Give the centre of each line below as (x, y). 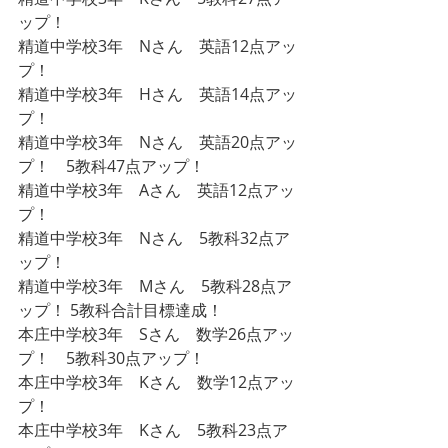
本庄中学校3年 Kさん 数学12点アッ (156, 382)
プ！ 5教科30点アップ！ (111, 358)
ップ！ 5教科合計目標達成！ (120, 310)
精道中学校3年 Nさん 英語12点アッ (157, 46)
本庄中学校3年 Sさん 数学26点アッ (156, 334)
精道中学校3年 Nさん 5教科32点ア (154, 238)
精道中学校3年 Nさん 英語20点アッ (157, 142)
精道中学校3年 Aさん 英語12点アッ (156, 190)
